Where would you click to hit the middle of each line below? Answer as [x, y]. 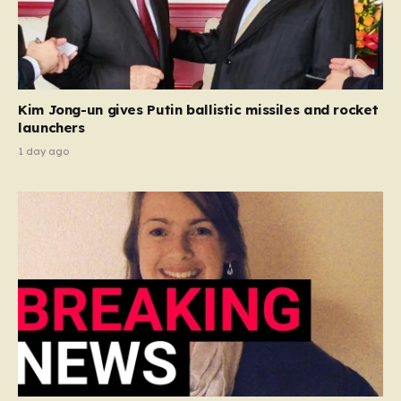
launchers [51, 127]
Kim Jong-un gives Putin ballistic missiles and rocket [198, 109]
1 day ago [43, 151]
